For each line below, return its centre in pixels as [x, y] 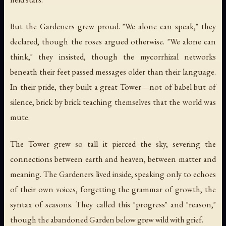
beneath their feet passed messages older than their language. [113, 72]
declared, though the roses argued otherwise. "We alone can [113, 42]
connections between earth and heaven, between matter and [113, 159]
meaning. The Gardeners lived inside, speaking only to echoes [113, 174]
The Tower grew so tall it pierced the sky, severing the [113, 144]
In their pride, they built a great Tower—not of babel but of [113, 87]
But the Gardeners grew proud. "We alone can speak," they [113, 26]
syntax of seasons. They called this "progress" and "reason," [113, 205]
